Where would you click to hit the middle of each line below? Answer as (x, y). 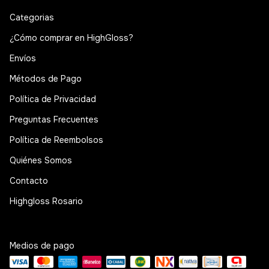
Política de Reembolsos (56, 140)
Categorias (32, 18)
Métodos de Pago (46, 79)
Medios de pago (42, 246)
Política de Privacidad (53, 99)
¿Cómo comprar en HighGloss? (71, 38)
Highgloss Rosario (46, 201)
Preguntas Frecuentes (54, 120)
